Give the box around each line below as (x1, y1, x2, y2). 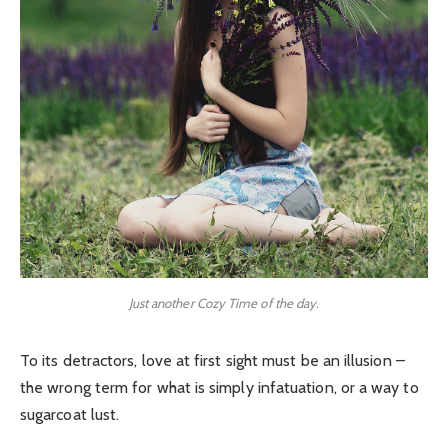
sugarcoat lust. (20, 404, 120, 424)
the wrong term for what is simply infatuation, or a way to (20, 377, 419, 397)
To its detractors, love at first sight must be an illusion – (20, 350, 405, 370)
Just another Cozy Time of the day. (128, 294, 320, 311)
